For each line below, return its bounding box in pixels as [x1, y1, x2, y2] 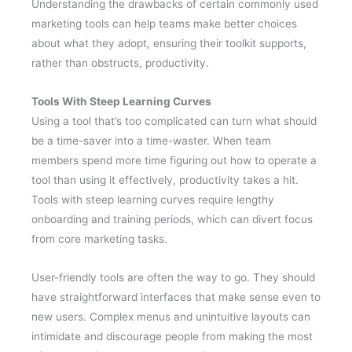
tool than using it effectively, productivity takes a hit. [31, 174, 299, 187]
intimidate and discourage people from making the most [31, 330, 313, 343]
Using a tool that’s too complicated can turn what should [31, 115, 317, 128]
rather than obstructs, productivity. [31, 57, 209, 70]
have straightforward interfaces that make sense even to [31, 291, 321, 304]
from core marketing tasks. [31, 233, 167, 246]
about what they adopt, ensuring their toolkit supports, [31, 37, 306, 50]
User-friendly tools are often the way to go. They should [31, 271, 315, 284]
